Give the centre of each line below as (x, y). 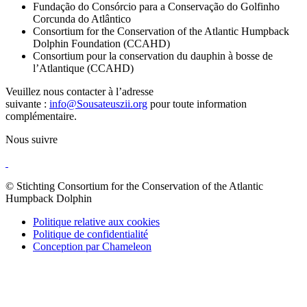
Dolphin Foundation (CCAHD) (101, 43)
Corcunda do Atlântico (82, 19)
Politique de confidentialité (90, 234)
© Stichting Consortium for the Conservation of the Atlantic (134, 186)
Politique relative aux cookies (96, 221)
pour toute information (197, 103)
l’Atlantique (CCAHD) (83, 68)
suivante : (27, 103)
